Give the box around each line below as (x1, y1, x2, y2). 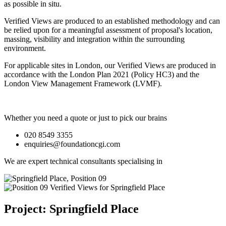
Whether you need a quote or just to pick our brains (4, 113, 167, 122)
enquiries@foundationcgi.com (24, 139, 120, 148)
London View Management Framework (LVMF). (4, 79, 162, 88)
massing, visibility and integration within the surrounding (4, 34, 185, 43)
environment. (4, 43, 46, 52)
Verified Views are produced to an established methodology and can (4, 16, 220, 25)
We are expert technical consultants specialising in (4, 156, 162, 165)
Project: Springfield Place (4, 202, 139, 215)
